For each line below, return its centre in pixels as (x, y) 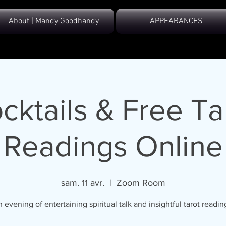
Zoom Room (141, 183)
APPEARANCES (176, 21)
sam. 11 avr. (82, 183)
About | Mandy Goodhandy (54, 21)
